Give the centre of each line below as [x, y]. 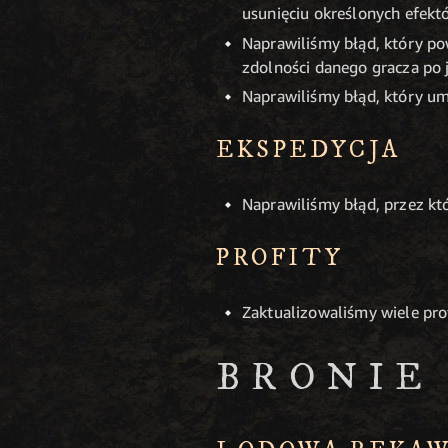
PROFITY [280, 258]
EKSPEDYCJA [308, 150]
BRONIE [325, 377]
